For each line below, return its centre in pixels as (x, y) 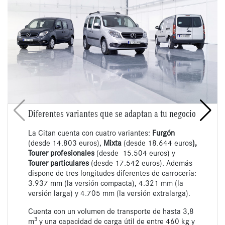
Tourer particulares (59, 163)
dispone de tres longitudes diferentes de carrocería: (112, 173)
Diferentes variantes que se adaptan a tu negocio (112, 114)
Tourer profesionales (61, 153)
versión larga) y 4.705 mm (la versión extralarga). (109, 193)
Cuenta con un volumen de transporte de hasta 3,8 (111, 211)
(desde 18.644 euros (157, 143)
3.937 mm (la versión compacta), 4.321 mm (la (106, 183)
